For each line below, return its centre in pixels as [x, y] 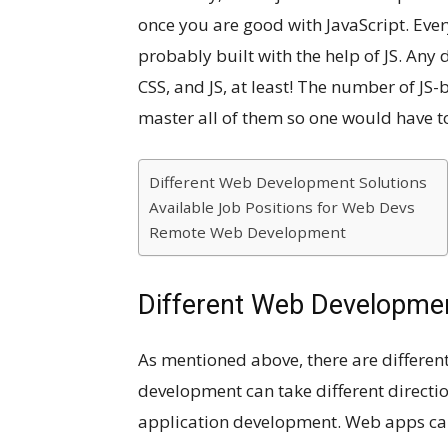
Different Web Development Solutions [288, 182]
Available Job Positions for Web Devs [282, 207]
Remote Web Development [247, 232]
